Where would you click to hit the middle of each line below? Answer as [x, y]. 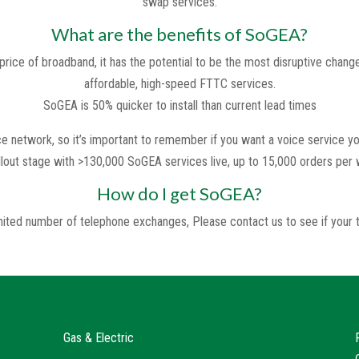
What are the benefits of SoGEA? [179, 34]
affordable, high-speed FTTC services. [179, 83]
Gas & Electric [98, 338]
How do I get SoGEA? [179, 193]
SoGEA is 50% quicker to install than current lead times [179, 105]
